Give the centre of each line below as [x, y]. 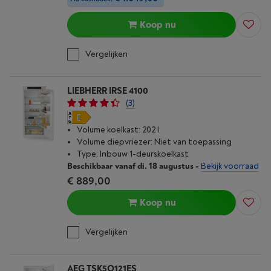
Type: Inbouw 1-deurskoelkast [133, 154]
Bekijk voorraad [230, 166]
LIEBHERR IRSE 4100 [108, 91]
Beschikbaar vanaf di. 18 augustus [130, 166]
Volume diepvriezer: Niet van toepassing [154, 142]
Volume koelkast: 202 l [118, 130]
